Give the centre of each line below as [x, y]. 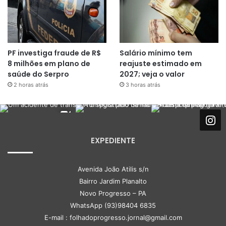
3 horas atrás [143, 85]
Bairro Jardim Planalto [113, 181]
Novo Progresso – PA [113, 193]
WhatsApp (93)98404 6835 [113, 206]
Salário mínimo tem [156, 53]
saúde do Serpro [38, 74]
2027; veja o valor [152, 74]
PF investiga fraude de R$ [54, 53]
